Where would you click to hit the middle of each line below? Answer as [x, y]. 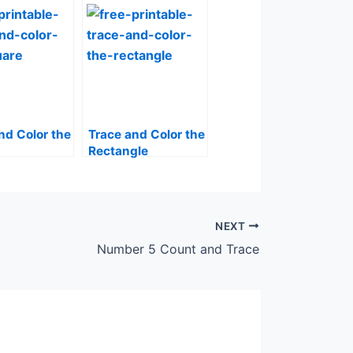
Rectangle [118, 151]
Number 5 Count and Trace [178, 249]
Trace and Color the [147, 135]
